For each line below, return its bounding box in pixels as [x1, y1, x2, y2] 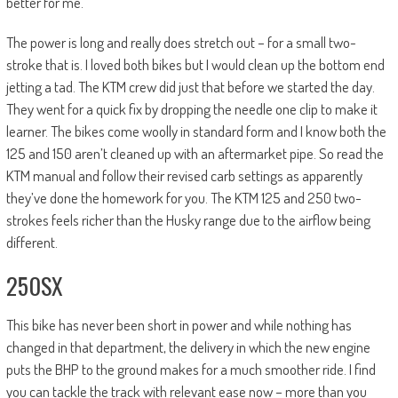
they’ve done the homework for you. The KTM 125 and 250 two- [5, 188, 362, 208]
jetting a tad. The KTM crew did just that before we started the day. [5, 77, 375, 97]
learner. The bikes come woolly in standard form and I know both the [5, 122, 386, 141]
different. [5, 233, 58, 252]
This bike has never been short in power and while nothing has [5, 315, 352, 335]
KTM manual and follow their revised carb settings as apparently [5, 166, 362, 186]
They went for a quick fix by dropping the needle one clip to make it [5, 99, 378, 119]
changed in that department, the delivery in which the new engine [5, 338, 370, 357]
